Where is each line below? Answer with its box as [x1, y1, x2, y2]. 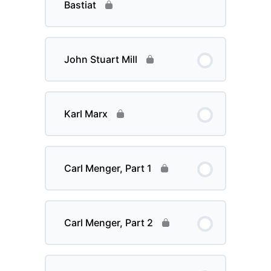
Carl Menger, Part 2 [64, 217, 154, 229]
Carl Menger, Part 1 [64, 162, 152, 175]
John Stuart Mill [64, 53, 138, 66]
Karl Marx [64, 108, 108, 120]
